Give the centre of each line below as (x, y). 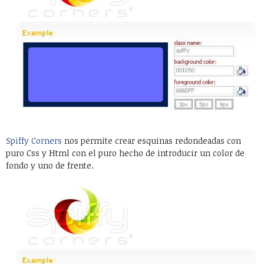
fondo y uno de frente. (50, 165)
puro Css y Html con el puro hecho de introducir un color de (125, 153)
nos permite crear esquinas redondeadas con (151, 140)
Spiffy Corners (34, 140)
